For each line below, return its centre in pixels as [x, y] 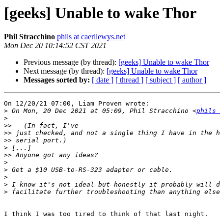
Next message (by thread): [65, 71]
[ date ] [103, 80]
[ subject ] [161, 80]
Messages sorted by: [57, 80]
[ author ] [192, 80]
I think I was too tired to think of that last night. [106, 214]
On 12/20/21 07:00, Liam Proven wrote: [77, 104]
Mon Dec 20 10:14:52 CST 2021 [55, 46]
